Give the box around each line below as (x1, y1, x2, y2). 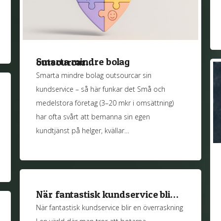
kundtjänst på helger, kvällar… (36, 126, 130, 136)
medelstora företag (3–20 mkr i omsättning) (36, 98, 174, 108)
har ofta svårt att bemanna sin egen (36, 112, 150, 122)
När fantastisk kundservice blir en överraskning (36, 203, 184, 213)
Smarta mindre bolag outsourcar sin (36, 71, 152, 80)
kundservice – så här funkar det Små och (36, 84, 166, 94)
